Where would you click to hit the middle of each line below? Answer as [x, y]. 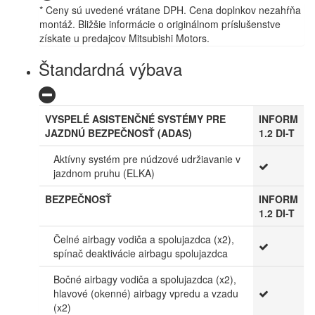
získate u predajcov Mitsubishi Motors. [124, 38]
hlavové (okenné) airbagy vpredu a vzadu [146, 293]
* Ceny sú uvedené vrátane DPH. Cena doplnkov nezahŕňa [170, 9]
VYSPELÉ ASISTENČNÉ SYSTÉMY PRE [135, 118]
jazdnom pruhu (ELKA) [104, 173]
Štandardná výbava [110, 68]
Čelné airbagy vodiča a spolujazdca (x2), [144, 239]
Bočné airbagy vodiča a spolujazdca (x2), [145, 279]
